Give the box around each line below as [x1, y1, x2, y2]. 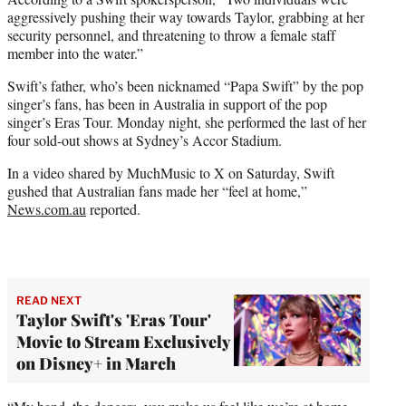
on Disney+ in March [16, 352, 176, 374]
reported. [86, 198, 140, 218]
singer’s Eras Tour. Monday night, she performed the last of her [7, 111, 366, 131]
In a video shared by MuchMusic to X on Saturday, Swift [7, 162, 334, 182]
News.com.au [7, 198, 86, 218]
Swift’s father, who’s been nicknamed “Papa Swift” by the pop [7, 75, 363, 95]
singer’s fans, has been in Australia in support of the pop [7, 93, 327, 113]
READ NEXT [16, 293, 82, 307]
